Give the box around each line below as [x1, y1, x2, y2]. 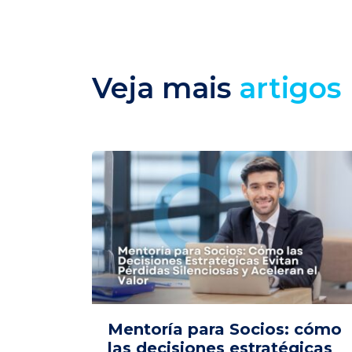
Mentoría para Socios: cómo [108, 319, 342, 339]
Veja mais [92, 71, 239, 105]
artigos [239, 71, 341, 105]
